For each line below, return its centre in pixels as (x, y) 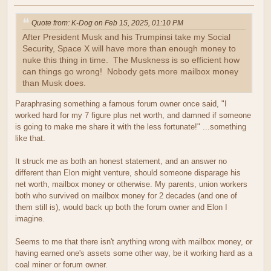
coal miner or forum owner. (61, 265)
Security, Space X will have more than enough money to (130, 49)
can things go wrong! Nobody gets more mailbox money (130, 72)
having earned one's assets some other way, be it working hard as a (134, 253)
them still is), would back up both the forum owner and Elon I (121, 207)
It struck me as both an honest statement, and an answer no (121, 162)
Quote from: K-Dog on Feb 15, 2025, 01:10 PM (107, 23)
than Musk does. (54, 83)
